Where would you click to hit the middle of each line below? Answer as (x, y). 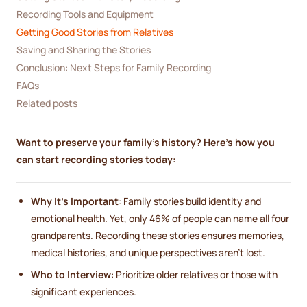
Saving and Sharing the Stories (84, 49)
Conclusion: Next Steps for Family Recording (114, 67)
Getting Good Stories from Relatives (95, 32)
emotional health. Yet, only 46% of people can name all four (160, 219)
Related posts (47, 103)
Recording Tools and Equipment (85, 14)
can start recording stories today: (96, 160)
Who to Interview (71, 275)
